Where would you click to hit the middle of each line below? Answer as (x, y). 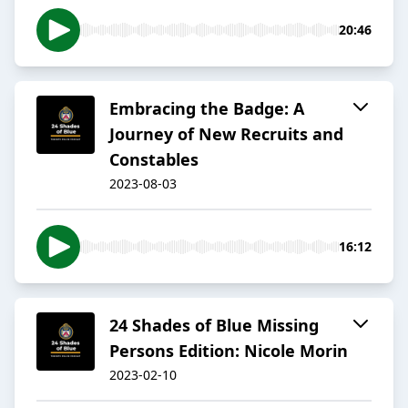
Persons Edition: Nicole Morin (229, 351)
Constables (154, 160)
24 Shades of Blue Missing (214, 326)
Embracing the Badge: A (207, 109)
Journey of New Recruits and (226, 134)
